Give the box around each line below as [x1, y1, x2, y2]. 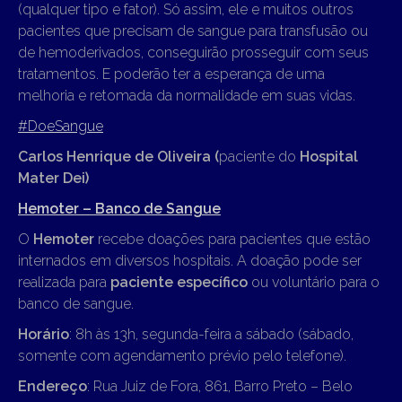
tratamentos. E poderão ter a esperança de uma [18, 65, 325, 83]
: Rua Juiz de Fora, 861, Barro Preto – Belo [87, 377, 353, 395]
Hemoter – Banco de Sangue [18, 199, 221, 217]
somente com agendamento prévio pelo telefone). [18, 346, 346, 364]
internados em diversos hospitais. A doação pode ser [18, 251, 362, 269]
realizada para [18, 273, 110, 291]
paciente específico [110, 273, 248, 291]
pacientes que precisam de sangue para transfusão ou [18, 22, 368, 39]
